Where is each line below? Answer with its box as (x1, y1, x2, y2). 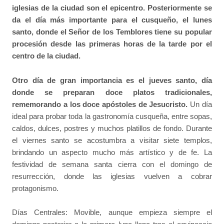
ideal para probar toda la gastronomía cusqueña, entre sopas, (12, 111, 212, 120)
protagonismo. (12, 183, 59, 192)
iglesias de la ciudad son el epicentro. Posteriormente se (12, 3, 212, 12)
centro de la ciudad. (12, 51, 81, 60)
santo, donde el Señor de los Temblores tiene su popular (12, 27, 212, 36)
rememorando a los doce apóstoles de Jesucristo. (12, 99, 188, 108)
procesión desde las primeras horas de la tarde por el (12, 39, 212, 48)
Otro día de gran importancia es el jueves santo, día (12, 75, 212, 84)
